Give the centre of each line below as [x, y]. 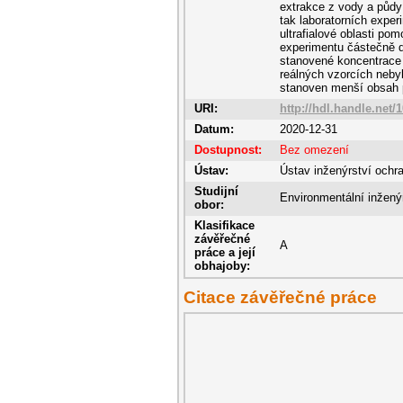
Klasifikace [224, 225]
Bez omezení [314, 150]
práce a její [225, 252]
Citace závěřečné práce [280, 297]
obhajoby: [222, 266]
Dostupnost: [228, 150]
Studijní [216, 191]
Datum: [214, 129]
